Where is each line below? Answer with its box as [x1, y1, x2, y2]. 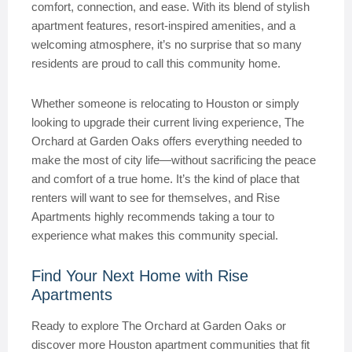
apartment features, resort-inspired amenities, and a [31, 19, 295, 32]
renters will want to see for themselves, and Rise [31, 191, 280, 204]
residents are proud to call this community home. [31, 57, 280, 70]
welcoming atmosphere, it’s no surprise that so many [31, 38, 302, 51]
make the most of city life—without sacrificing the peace [31, 153, 316, 167]
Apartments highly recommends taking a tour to [31, 210, 274, 223]
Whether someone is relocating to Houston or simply [31, 97, 299, 110]
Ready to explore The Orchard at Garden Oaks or [31, 319, 286, 332]
